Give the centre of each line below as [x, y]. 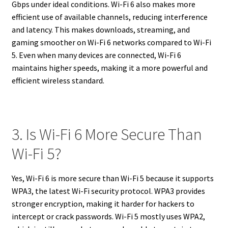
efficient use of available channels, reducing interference [109, 17]
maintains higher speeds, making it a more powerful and [109, 68]
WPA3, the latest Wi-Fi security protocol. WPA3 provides [108, 191]
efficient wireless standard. [58, 81]
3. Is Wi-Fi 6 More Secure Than [107, 134]
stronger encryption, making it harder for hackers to [103, 203]
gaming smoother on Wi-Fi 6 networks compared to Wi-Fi [111, 42]
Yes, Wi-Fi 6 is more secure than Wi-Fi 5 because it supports [112, 178]
